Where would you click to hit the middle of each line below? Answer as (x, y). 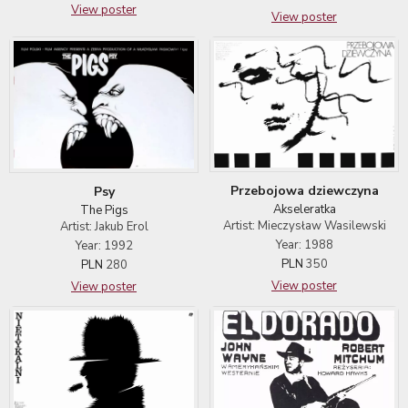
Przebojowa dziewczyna (304, 190)
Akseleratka (304, 209)
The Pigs (104, 211)
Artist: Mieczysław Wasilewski (304, 225)
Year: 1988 (304, 245)
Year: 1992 (104, 246)
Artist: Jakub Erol (104, 227)
